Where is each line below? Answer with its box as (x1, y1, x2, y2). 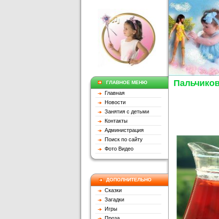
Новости (102, 99, 126, 105)
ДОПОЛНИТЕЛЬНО (106, 177, 152, 182)
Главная (103, 90, 125, 96)
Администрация (102, 127, 144, 133)
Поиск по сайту (102, 136, 143, 142)
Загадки (102, 197, 124, 202)
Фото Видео (102, 146, 133, 152)
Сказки (103, 187, 122, 193)
